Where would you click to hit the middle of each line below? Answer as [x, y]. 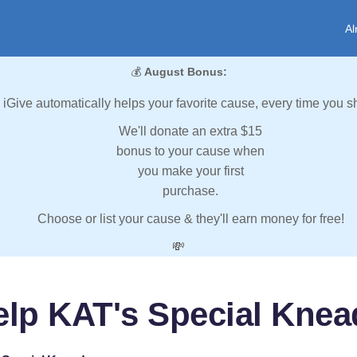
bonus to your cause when [190, 151]
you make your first [190, 171]
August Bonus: [185, 72]
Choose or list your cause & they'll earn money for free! [190, 219]
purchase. [190, 191]
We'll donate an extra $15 [190, 131]
